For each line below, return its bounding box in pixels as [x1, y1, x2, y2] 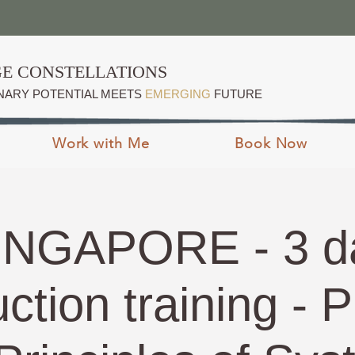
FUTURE [211, 87, 262, 101]
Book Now [235, 135, 308, 152]
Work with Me [52, 135, 150, 152]
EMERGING [145, 87, 211, 101]
